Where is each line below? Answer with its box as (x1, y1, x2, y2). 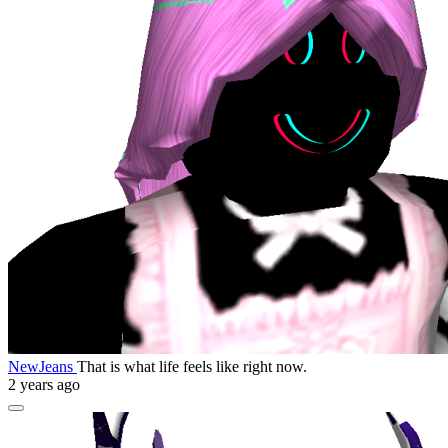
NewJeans (8, 357, 77, 375)
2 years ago (8, 375, 80, 393)
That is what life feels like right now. (77, 357, 307, 375)
